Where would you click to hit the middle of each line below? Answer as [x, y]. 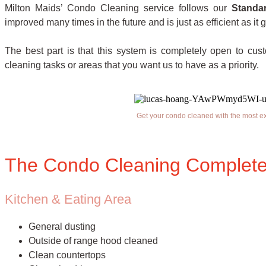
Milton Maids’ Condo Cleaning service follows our [118, 8]
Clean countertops [67, 255]
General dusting [62, 226]
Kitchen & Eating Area [68, 199]
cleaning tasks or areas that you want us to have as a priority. [132, 65]
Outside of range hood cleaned [93, 240]
